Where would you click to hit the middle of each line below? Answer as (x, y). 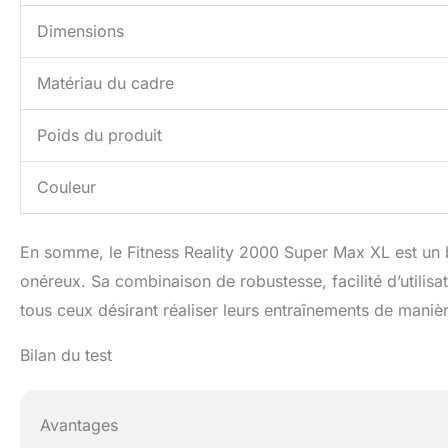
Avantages (79, 424)
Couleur (66, 187)
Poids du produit (99, 135)
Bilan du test (66, 355)
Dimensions (80, 31)
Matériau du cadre (105, 83)
